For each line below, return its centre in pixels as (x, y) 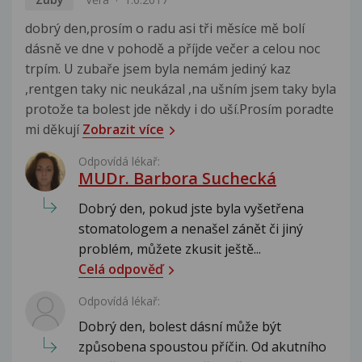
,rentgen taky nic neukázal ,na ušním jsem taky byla (181, 89)
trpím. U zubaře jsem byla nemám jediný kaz (158, 69)
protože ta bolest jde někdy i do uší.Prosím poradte (179, 109)
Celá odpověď (121, 269)
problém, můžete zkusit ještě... (170, 249)
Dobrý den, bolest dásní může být (180, 327)
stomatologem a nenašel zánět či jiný (191, 229)
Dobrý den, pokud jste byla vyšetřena (191, 209)
